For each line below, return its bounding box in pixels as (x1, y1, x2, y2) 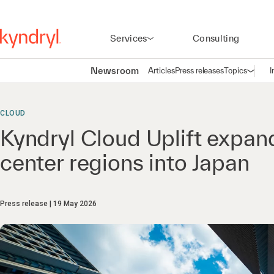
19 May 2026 (53, 199, 97, 208)
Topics (224, 65, 247, 75)
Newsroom (91, 65, 139, 76)
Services (110, 33, 147, 43)
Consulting (192, 33, 240, 43)
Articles (148, 65, 175, 75)
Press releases (174, 65, 224, 75)
